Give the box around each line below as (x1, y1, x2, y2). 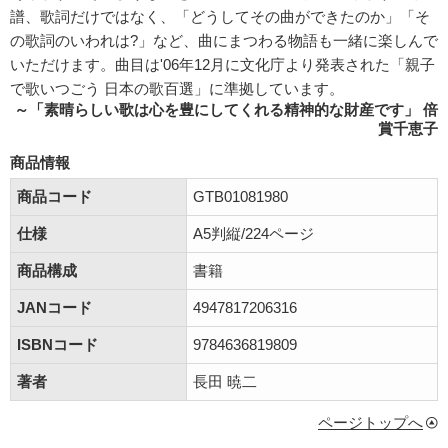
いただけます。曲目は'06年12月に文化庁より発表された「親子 (10, 56, 435, 73)
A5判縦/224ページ (193, 225, 314, 242)
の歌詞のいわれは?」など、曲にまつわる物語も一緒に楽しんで (10, 32, 438, 49)
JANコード (17, 299, 92, 316)
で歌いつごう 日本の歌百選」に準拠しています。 (10, 80, 344, 97)
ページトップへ (318, 414, 423, 431)
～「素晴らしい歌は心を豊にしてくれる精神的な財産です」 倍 (14, 101, 438, 118)
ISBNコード (17, 336, 98, 353)
